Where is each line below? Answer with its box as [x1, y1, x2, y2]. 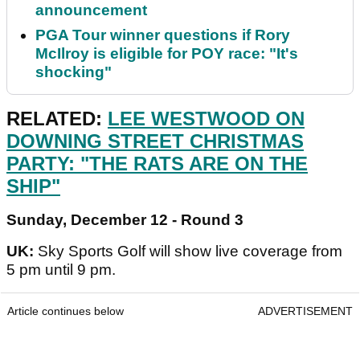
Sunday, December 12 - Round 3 [6, 211, 243, 229]
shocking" [35, 63, 112, 81]
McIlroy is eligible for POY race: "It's [35, 45, 298, 63]
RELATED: [6, 108, 108, 130]
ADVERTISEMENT [258, 305, 353, 318]
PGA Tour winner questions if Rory [35, 27, 290, 44]
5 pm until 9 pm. [6, 261, 116, 279]
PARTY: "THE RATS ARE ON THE [6, 153, 308, 175]
